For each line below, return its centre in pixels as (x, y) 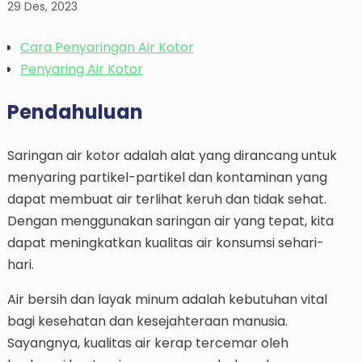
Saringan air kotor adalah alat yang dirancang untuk (172, 155)
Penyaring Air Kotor (81, 69)
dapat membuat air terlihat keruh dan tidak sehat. (166, 199)
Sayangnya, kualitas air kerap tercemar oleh (147, 343)
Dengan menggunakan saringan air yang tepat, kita (170, 221)
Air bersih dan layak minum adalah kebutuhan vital (167, 299)
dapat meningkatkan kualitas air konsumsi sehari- (165, 242)
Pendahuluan (75, 112)
